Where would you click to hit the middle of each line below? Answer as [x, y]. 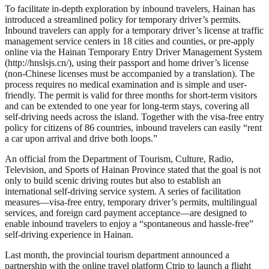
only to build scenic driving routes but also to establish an [113, 180]
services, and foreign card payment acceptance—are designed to [126, 213]
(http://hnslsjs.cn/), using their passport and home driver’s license [127, 62]
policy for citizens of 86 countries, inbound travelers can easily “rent [133, 127]
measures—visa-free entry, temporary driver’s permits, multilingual [131, 202]
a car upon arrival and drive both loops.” [81, 138]
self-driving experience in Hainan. [69, 234]
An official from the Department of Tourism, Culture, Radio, [119, 159]
